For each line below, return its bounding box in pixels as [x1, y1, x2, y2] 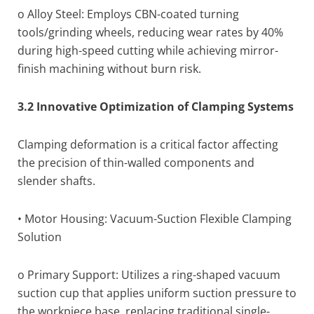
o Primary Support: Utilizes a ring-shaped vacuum [18, 267, 280, 282]
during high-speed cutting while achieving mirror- [18, 43, 278, 58]
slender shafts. [18, 173, 95, 189]
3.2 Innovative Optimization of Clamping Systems [18, 99, 294, 114]
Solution [18, 229, 62, 245]
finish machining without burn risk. [18, 61, 201, 76]
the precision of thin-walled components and [18, 155, 254, 170]
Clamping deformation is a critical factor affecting [18, 137, 278, 152]
